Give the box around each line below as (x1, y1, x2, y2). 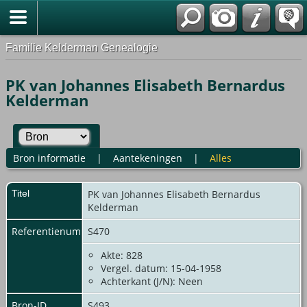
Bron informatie (12, 151, 86, 164)
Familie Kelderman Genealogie (5, 41, 158, 53)
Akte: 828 (101, 248, 143, 262)
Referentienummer (12, 224, 99, 238)
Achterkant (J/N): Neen (101, 274, 203, 288)
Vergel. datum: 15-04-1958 (101, 261, 221, 275)
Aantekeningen (112, 151, 182, 164)
